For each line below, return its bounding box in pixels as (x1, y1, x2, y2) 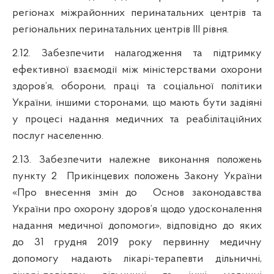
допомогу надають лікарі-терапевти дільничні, (12, 253, 262, 265)
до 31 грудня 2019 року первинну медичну (12, 236, 262, 248)
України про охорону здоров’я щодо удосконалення (12, 203, 262, 215)
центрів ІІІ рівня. (152, 23, 229, 35)
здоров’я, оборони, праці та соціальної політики (12, 80, 262, 92)
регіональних (12, 23, 79, 35)
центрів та (204, 7, 262, 19)
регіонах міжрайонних (12, 7, 131, 19)
